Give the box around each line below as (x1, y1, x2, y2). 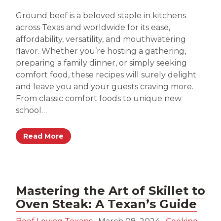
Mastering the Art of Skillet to (16, 184, 205, 198)
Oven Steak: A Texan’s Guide (16, 197, 197, 212)
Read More (23, 132, 64, 141)
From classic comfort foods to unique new (16, 93, 182, 103)
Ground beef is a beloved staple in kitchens (16, 10, 186, 20)
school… (16, 105, 47, 115)
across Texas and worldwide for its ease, (16, 22, 170, 32)
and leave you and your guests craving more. (16, 81, 193, 91)
